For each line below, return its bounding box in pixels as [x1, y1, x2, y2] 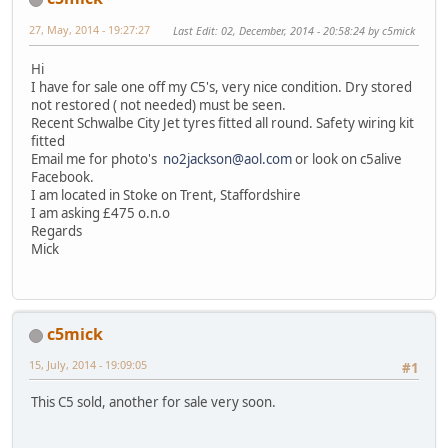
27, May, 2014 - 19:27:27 [29, 22, 150, 38]
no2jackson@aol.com [163, 149, 292, 168]
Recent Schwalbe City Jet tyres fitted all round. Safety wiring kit [31, 113, 414, 132]
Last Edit [173, 23, 215, 39]
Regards [31, 221, 82, 240]
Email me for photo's [31, 149, 163, 168]
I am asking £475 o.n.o [31, 203, 170, 222]
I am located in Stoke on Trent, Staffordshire [31, 185, 301, 204]
